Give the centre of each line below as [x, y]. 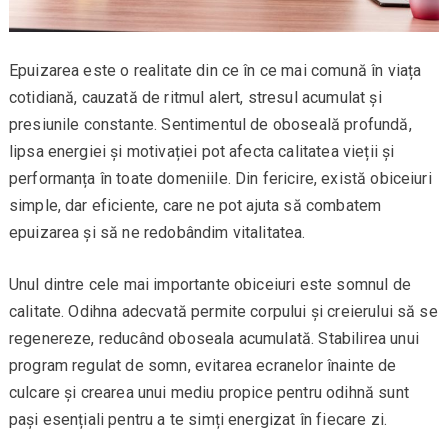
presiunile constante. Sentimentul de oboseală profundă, [210, 125]
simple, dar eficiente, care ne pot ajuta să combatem [195, 206]
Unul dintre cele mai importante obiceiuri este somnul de [209, 285]
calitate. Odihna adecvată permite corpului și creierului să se [223, 312]
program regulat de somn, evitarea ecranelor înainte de [202, 366]
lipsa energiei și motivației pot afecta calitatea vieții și [201, 152]
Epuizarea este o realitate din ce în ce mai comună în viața [215, 71]
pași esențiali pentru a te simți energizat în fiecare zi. [197, 420]
